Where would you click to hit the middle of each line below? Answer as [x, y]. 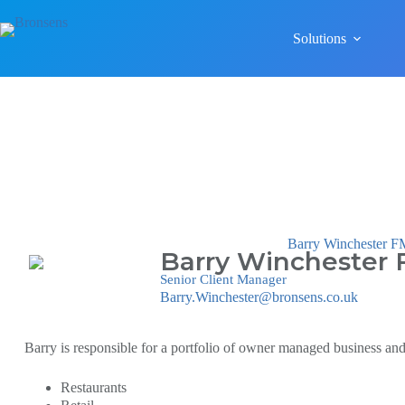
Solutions [320, 38]
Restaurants [94, 387]
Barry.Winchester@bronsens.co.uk [259, 297]
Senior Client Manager [223, 279]
